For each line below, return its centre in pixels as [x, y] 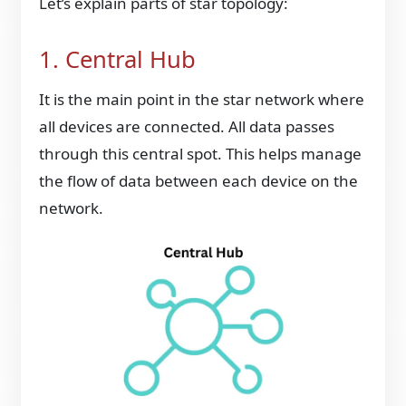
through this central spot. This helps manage [201, 153]
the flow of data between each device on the [199, 180]
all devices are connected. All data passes [187, 126]
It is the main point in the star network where [202, 99]
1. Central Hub [118, 59]
